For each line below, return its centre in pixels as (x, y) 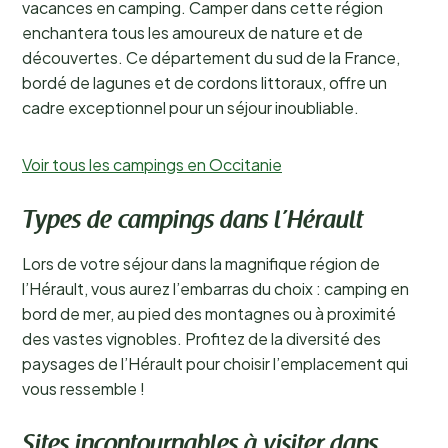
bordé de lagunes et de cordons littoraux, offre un (204, 82)
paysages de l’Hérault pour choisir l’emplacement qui (215, 363)
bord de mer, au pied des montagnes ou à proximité (209, 313)
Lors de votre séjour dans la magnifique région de (201, 263)
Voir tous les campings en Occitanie (152, 164)
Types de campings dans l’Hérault (192, 222)
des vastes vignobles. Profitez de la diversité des (201, 338)
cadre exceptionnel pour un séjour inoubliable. (190, 107)
